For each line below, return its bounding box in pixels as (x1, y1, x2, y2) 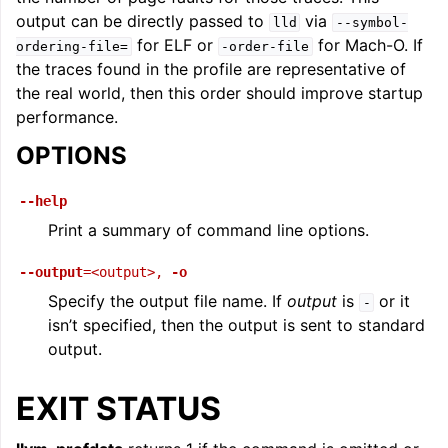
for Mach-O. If (312, 35, 423, 55)
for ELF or (131, 35, 218, 55)
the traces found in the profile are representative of (16, 59, 406, 79)
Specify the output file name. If (48, 291, 287, 311)
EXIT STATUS (16, 389, 221, 428)
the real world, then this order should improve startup (16, 83, 423, 103)
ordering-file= (16, 39, 128, 54)
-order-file (221, 39, 310, 54)
